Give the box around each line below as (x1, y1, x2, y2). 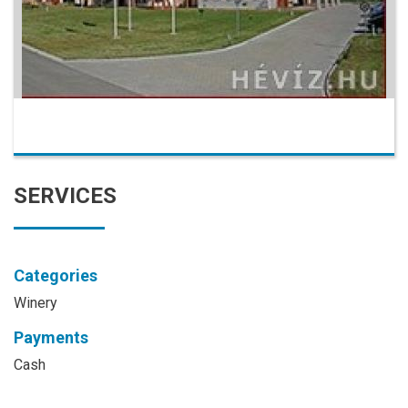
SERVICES (14, 183, 117, 209)
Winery (14, 294, 57, 311)
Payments (14, 328, 88, 347)
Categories (14, 266, 97, 285)
